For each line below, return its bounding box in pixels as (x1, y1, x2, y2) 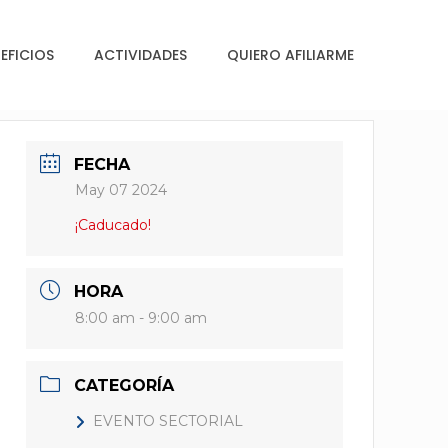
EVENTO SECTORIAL (93, 412, 244, 430)
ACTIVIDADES (94, 44, 187, 65)
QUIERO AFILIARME (227, 44, 354, 65)
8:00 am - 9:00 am (75, 309, 208, 327)
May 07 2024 (75, 181, 168, 199)
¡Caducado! (75, 216, 152, 234)
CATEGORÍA (74, 376, 175, 395)
